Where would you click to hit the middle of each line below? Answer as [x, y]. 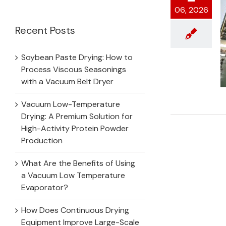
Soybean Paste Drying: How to [77, 57]
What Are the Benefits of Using [78, 163]
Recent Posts [45, 30]
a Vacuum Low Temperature [73, 175]
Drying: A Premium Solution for [77, 116]
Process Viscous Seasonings [74, 69]
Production [42, 140]
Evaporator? [45, 187]
